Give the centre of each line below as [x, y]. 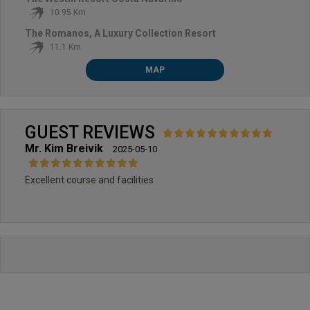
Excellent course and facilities [89, 180]
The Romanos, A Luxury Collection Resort [120, 33]
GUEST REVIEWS [92, 132]
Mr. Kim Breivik [64, 148]
